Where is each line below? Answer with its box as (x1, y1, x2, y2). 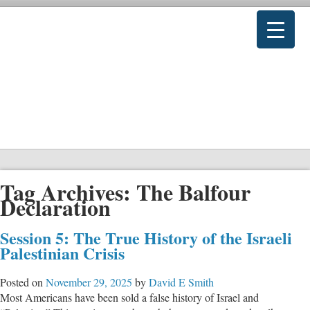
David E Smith (149, 274, 214, 289)
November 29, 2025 (46, 274, 132, 289)
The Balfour (136, 176, 250, 209)
